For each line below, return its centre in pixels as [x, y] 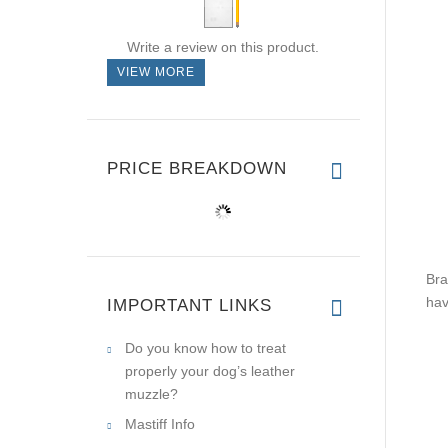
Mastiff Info [160, 424]
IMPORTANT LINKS [189, 305]
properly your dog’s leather [210, 371]
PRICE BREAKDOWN [197, 168]
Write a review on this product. [222, 47]
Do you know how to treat [205, 348]
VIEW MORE [156, 72]
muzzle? [151, 394]
